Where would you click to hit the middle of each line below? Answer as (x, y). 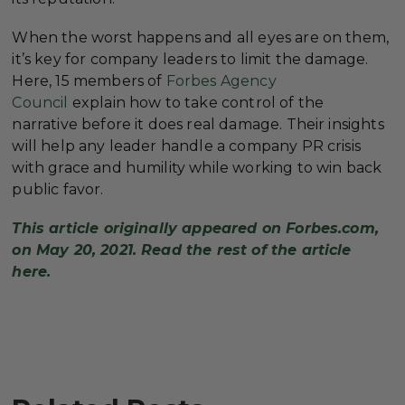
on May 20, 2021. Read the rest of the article (182, 250)
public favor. (58, 190)
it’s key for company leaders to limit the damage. (190, 60)
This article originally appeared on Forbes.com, (195, 229)
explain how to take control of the (196, 103)
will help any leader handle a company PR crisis (186, 146)
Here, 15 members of (89, 81)
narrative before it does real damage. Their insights (198, 125)
